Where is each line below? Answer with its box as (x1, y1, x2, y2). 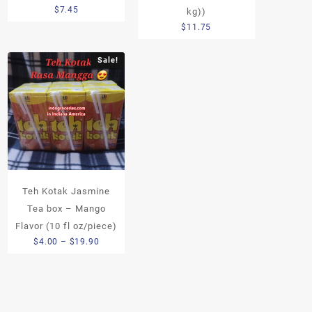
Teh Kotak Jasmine (22, 185, 111, 196)
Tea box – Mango (26, 203, 106, 214)
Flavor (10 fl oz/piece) (15, 220, 118, 231)
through (98, 279, 133, 290)
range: (98, 250, 126, 260)
